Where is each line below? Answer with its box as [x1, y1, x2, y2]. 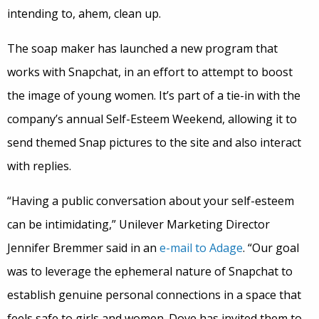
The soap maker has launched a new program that [7, 41, 278, 57]
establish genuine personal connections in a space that [7, 287, 301, 303]
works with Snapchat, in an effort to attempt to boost [7, 64, 293, 80]
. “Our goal [243, 240, 299, 256]
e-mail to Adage [159, 240, 243, 256]
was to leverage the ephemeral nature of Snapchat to [7, 263, 293, 280]
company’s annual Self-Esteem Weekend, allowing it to [7, 111, 297, 127]
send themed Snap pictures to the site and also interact [7, 135, 301, 151]
